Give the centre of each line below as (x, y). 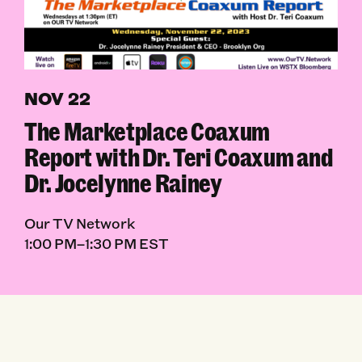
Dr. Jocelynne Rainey (123, 183)
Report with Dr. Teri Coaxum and (178, 157)
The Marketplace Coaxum (147, 131)
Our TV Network (79, 223)
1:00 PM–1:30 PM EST (96, 243)
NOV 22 (57, 99)
